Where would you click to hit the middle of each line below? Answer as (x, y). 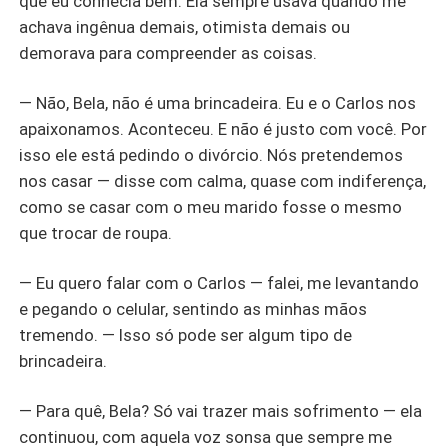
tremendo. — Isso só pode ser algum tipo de (186, 334)
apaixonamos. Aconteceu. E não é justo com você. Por (223, 128)
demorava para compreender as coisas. (170, 52)
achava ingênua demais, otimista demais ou (185, 26)
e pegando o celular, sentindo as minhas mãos (193, 308)
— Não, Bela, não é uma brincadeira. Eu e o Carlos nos (218, 102)
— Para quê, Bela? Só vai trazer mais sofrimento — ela (221, 410)
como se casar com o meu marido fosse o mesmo (211, 206)
